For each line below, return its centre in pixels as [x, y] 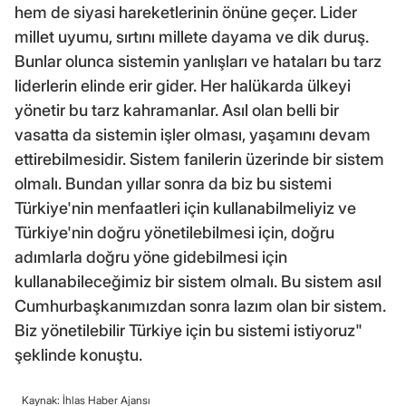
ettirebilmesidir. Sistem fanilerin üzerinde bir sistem [199, 159]
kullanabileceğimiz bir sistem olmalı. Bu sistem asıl [198, 281]
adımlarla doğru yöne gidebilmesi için [151, 256]
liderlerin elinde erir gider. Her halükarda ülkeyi [183, 85]
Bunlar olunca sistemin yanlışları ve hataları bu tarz [198, 61]
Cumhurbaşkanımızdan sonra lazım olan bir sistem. [200, 305]
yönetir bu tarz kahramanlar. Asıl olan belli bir [177, 110]
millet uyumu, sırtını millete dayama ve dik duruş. [192, 36]
